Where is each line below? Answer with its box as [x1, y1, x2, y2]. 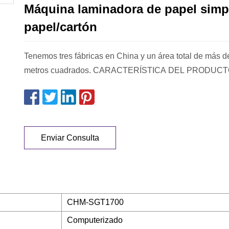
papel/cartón [24, 20, 97, 34]
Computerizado [67, 216, 123, 225]
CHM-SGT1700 [67, 198, 124, 207]
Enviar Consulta [41, 133, 99, 142]
